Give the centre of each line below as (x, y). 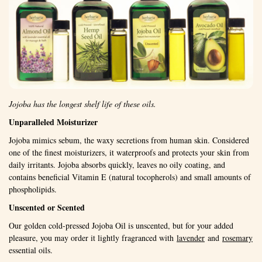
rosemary (237, 237)
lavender (191, 237)
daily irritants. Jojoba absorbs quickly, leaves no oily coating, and (117, 164)
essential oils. (31, 250)
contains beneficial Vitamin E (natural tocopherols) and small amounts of (130, 177)
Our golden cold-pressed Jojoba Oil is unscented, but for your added (121, 225)
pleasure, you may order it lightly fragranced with (93, 237)
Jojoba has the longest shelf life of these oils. (82, 104)
